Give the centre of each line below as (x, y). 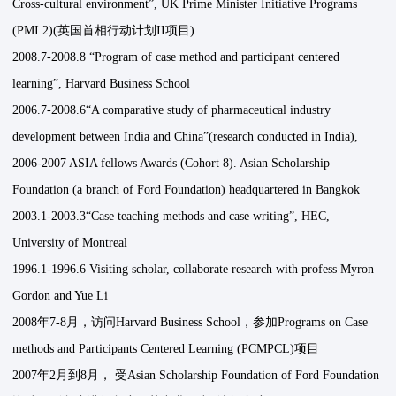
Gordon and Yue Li (61, 296)
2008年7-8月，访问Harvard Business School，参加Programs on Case (190, 323)
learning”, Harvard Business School (102, 84)
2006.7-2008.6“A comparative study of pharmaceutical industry (172, 110)
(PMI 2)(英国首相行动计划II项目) (104, 31)
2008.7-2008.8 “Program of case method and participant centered (176, 57)
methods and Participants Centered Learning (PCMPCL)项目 (166, 349)
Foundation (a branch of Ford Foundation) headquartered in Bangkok (187, 190)
